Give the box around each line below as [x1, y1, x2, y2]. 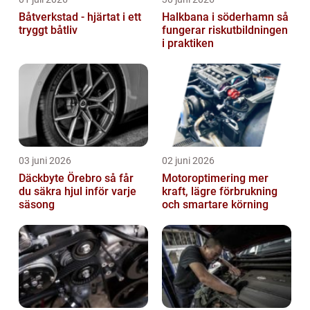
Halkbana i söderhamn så [162, 10, 277, 24]
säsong [19, 197, 55, 211]
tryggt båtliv [19, 23, 77, 37]
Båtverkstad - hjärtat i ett [19, 10, 141, 24]
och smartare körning [162, 197, 268, 211]
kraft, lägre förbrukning [162, 184, 277, 198]
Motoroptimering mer [162, 171, 248, 185]
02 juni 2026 [162, 154, 215, 166]
